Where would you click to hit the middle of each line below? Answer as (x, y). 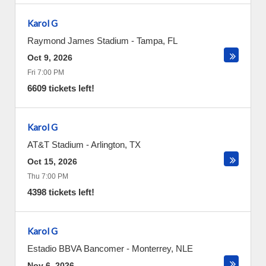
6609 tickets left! (61, 88)
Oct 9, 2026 (50, 58)
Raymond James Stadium (78, 41)
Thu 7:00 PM (48, 176)
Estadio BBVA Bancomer (76, 248)
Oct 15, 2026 (52, 161)
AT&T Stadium (56, 145)
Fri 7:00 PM (46, 72)
